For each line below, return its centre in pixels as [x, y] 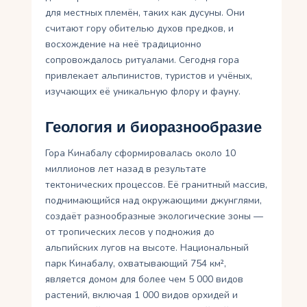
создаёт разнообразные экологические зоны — [155, 216]
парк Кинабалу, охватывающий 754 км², [136, 263]
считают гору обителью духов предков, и [140, 28]
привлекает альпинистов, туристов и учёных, [149, 75]
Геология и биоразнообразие [154, 127]
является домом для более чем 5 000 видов [145, 279]
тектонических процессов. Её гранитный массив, [157, 184]
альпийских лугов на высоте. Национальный [147, 247]
